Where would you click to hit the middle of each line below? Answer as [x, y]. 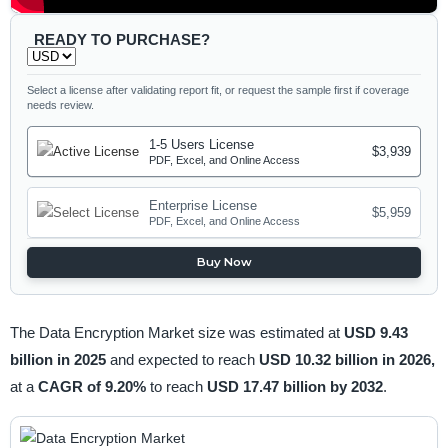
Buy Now [224, 262]
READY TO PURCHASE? [121, 39]
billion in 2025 [59, 359]
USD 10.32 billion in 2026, [346, 359]
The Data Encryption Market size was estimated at [176, 332]
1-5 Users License [202, 145]
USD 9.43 [375, 332]
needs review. [61, 104]
